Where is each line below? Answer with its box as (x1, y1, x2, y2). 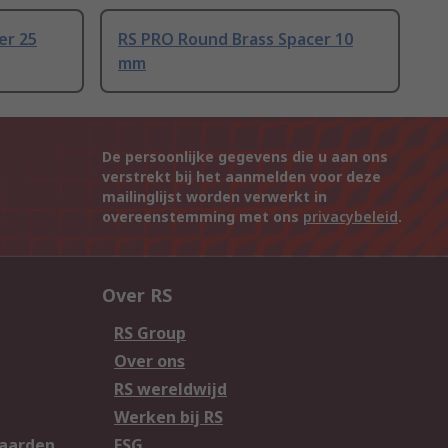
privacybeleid (303, 207, 398, 227)
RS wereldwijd (114, 378, 227, 401)
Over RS (102, 283, 172, 308)
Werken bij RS (114, 406, 223, 429)
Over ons (114, 350, 185, 373)
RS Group (114, 322, 186, 345)
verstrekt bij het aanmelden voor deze (102, 167, 381, 187)
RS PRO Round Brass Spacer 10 (118, 28, 353, 51)
